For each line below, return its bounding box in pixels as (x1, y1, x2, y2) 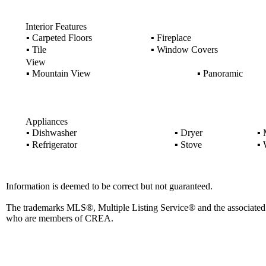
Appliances (25, 116, 68, 126)
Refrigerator (29, 140, 77, 150)
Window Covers (154, 45, 218, 55)
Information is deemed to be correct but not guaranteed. (6, 181, 213, 191)
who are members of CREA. (6, 213, 113, 223)
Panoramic (200, 68, 243, 78)
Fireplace (154, 33, 191, 43)
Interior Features (25, 21, 87, 31)
